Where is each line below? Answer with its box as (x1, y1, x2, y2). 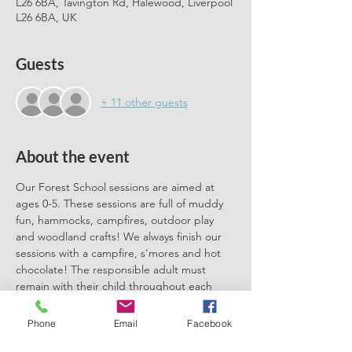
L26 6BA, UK (16, 10, 77, 24)
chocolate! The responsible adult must (16, 262, 209, 277)
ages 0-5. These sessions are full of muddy (16, 196, 226, 211)
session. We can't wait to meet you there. (16, 295, 220, 310)
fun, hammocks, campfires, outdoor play (16, 213, 217, 227)
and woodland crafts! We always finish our (16, 229, 225, 244)
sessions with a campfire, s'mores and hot (16, 246, 224, 260)
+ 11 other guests (101, 94, 188, 109)
